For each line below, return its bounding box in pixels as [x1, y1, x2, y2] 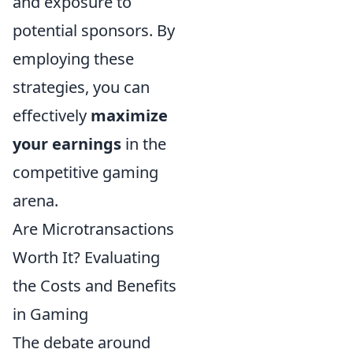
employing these [13, 47, 134, 69]
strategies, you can [13, 76, 150, 98]
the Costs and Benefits [13, 274, 176, 296]
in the [121, 132, 166, 154]
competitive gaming [13, 161, 158, 183]
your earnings [13, 132, 121, 154]
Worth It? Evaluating [13, 246, 160, 268]
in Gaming [13, 303, 88, 325]
